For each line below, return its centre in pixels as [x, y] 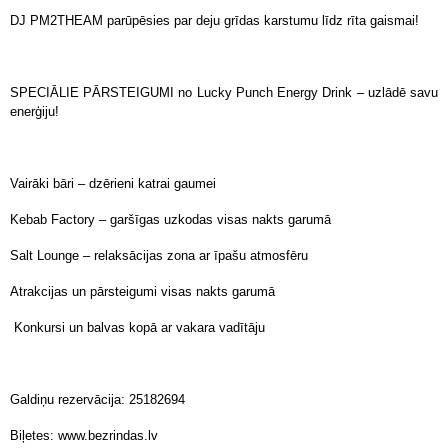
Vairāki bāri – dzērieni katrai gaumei [113, 183]
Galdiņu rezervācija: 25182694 [97, 399]
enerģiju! [34, 111]
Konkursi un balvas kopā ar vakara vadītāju [137, 327]
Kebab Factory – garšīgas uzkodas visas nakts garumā [170, 219]
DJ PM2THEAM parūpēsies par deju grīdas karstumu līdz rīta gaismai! [214, 20]
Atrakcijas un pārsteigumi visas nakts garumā [142, 291]
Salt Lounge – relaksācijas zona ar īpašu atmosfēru [159, 255]
